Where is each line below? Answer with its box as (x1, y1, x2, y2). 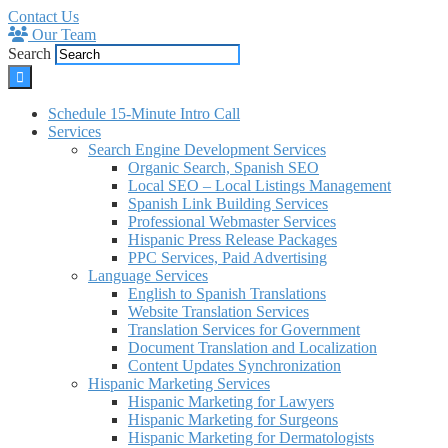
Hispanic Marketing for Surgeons (128, 411, 338, 428)
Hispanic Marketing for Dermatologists (128, 429, 374, 446)
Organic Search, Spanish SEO (128, 159, 319, 176)
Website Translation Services (128, 303, 309, 320)
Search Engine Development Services (88, 141, 326, 158)
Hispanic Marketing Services (88, 375, 270, 392)
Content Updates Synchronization (128, 357, 341, 374)
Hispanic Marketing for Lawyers (128, 393, 334, 410)
